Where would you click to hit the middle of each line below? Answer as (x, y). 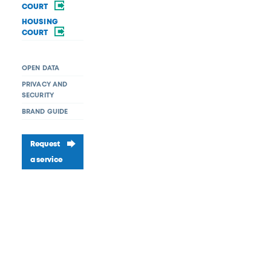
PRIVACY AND (44, 84)
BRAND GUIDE (45, 111)
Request (45, 144)
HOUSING (40, 21)
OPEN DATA (41, 68)
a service (46, 159)
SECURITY (38, 95)
